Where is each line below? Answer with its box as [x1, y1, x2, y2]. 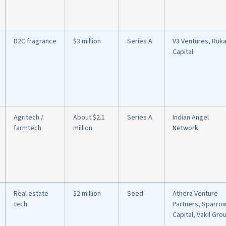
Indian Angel [173, 112, 209, 123]
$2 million [73, 189, 101, 199]
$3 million [73, 36, 101, 47]
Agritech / [14, 112, 43, 123]
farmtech [14, 123, 41, 134]
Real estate [14, 189, 48, 199]
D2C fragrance [14, 36, 56, 47]
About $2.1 [73, 112, 105, 123]
